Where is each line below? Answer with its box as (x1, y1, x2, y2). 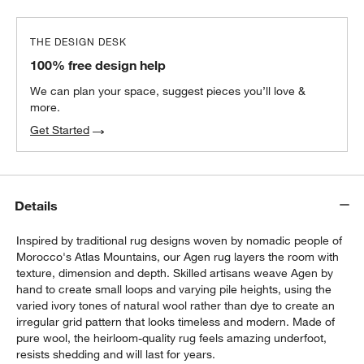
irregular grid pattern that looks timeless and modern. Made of (16, 314, 336, 330)
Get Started (30, 123, 90, 138)
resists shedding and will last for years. (16, 347, 216, 362)
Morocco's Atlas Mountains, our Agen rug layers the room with (16, 249, 340, 265)
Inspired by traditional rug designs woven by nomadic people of (16, 233, 343, 249)
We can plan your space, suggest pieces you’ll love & (30, 83, 306, 98)
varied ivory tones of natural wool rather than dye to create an (16, 298, 336, 314)
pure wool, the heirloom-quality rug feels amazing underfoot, (16, 331, 327, 346)
